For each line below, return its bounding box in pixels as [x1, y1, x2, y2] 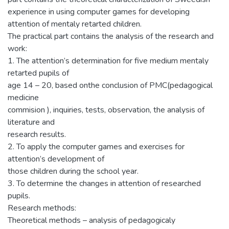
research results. [8, 128, 66, 140]
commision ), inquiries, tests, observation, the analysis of [8, 104, 204, 116]
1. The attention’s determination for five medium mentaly [8, 55, 209, 66]
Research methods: [8, 202, 76, 214]
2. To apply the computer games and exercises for [8, 141, 185, 152]
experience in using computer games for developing [8, 6, 190, 17]
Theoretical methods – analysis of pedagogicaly [8, 214, 175, 226]
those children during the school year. [8, 165, 139, 177]
